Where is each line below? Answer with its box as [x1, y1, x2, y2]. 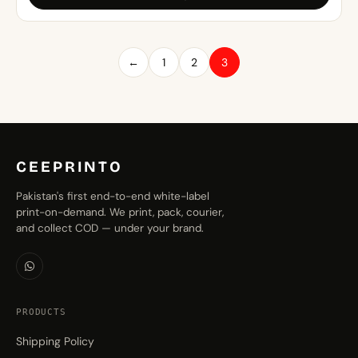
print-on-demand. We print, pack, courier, [16, 205, 224, 219]
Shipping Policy [16, 333, 94, 348]
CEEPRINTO [16, 157, 124, 176]
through [164, 11, 209, 26]
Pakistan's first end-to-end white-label [16, 189, 209, 203]
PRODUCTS [16, 306, 66, 316]
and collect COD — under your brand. [16, 221, 204, 235]
